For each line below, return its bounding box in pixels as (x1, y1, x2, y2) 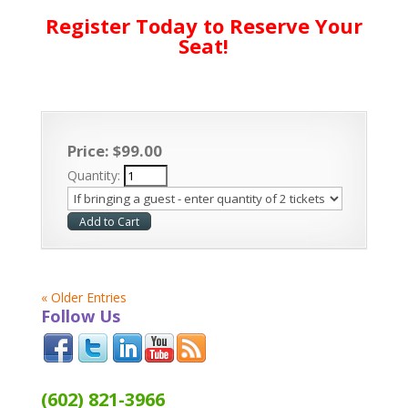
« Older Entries (40, 288, 127, 306)
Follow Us (40, 304, 120, 327)
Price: (66, 139, 113, 161)
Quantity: (66, 166, 124, 184)
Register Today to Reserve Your (45, 11, 362, 39)
